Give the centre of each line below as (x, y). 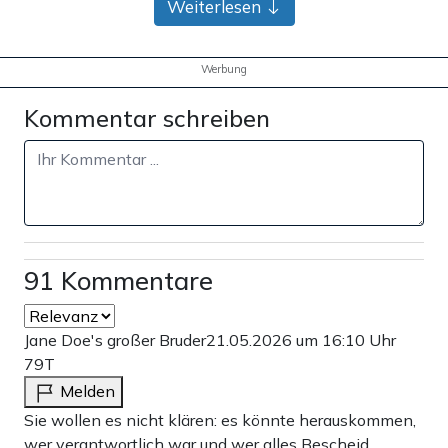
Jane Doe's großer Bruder (115, 339)
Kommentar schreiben (147, 117)
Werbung (224, 69)
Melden (87, 390)
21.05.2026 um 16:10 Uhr (301, 339)
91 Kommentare (118, 280)
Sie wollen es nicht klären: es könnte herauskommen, (220, 419)
